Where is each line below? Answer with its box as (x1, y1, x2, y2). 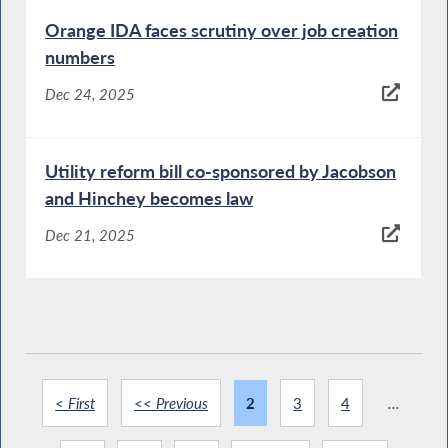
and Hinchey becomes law (45, 186, 254, 209)
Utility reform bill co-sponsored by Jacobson (45, 159, 397, 182)
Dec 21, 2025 (45, 226, 136, 245)
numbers (45, 46, 116, 69)
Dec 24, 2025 (45, 85, 136, 104)
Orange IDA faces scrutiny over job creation (45, 19, 399, 42)
